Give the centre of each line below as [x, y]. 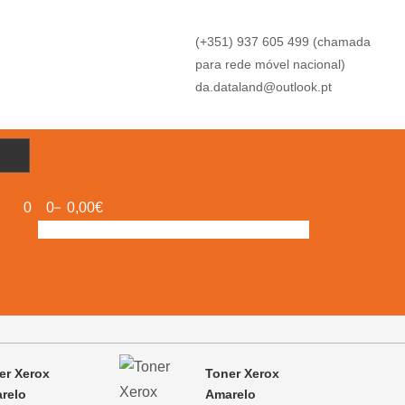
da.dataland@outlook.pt [264, 87]
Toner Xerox [243, 373]
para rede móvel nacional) [271, 64]
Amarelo [231, 394]
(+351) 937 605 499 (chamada [283, 42]
